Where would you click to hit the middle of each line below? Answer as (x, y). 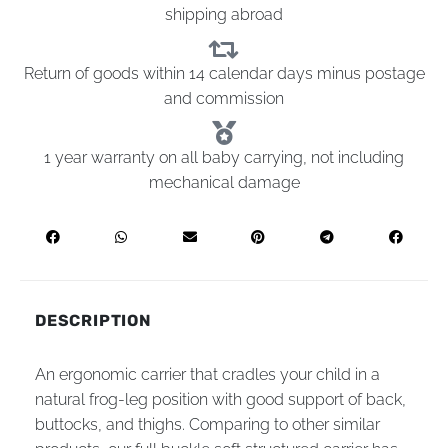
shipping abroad (224, 14)
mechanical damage (224, 182)
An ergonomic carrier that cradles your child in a (207, 374)
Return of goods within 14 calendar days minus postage (224, 73)
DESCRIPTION (93, 320)
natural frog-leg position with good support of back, (220, 399)
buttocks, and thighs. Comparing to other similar (207, 424)
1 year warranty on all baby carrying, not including (224, 157)
